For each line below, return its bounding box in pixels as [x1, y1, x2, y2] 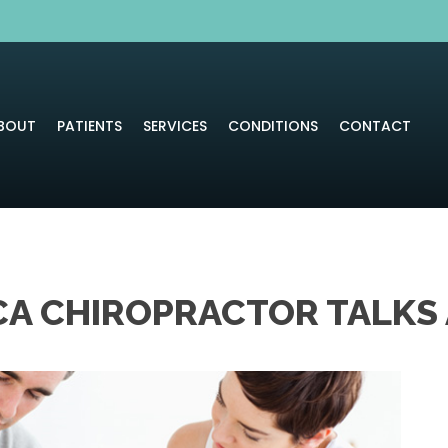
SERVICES [142, 116, 207, 137]
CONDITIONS [227, 116, 318, 137]
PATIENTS [56, 116, 122, 137]
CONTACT [338, 116, 411, 137]
